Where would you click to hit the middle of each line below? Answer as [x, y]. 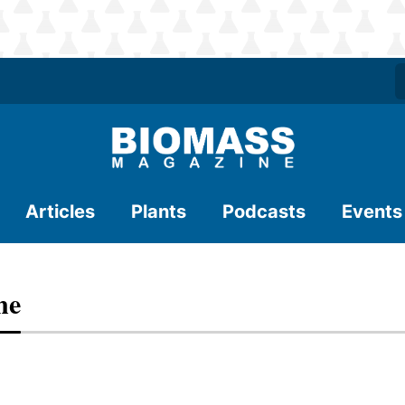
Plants [159, 212]
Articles [60, 212]
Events [372, 212]
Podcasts [264, 212]
